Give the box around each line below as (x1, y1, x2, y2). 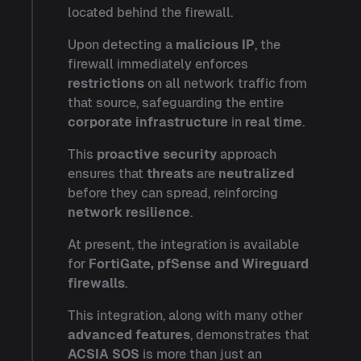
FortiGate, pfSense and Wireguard (89, 256, 309, 272)
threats (147, 166, 193, 181)
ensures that (68, 166, 147, 181)
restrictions (68, 76, 144, 91)
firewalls (68, 276, 125, 291)
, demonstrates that (190, 327, 309, 342)
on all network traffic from (144, 76, 307, 91)
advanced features (68, 327, 190, 342)
